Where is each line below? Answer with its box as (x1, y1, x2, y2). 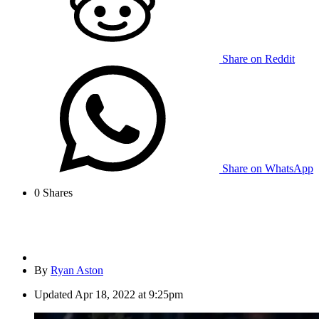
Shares (40, 187, 73, 199)
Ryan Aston (51, 264, 103, 277)
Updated (34, 288, 73, 301)
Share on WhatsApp (222, 162, 313, 175)
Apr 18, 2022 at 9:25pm (75, 288, 183, 301)
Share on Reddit (222, 53, 295, 66)
